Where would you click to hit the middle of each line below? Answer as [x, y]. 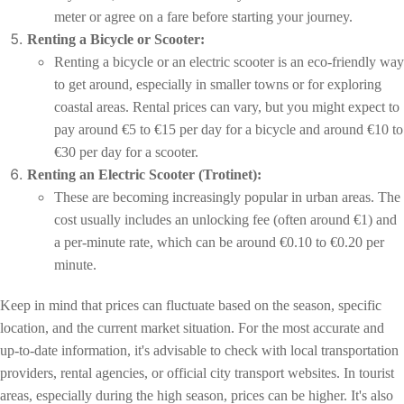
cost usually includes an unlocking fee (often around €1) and [225, 219]
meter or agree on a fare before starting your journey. [203, 16]
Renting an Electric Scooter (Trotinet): [144, 174]
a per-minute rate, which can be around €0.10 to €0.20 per [219, 242]
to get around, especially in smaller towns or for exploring [218, 84]
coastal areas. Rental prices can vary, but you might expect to [227, 106]
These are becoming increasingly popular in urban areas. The [227, 197]
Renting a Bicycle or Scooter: [116, 39]
